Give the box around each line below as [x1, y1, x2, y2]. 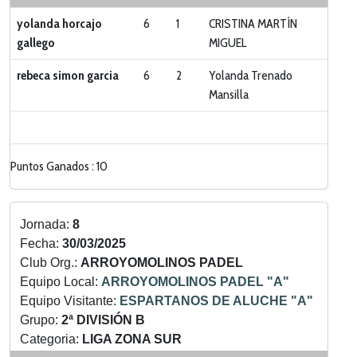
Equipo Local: [20, 275, 101, 288]
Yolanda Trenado [209, 68, 292, 83]
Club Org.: [20, 256, 80, 269]
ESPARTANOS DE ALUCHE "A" [120, 294, 313, 308]
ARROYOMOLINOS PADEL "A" [101, 275, 289, 288]
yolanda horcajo [17, 16, 102, 31]
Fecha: [20, 237, 62, 250]
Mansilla [209, 87, 249, 102]
